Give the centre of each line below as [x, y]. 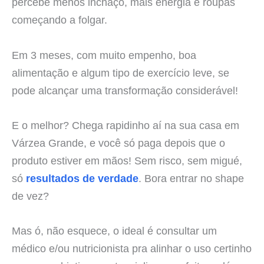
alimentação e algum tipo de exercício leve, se [121, 72]
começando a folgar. [60, 20]
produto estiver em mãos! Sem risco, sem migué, [127, 160]
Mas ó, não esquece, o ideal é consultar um [114, 230]
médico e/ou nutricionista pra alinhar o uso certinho [132, 248]
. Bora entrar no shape [191, 178]
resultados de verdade [82, 178]
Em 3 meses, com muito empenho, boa [104, 55]
